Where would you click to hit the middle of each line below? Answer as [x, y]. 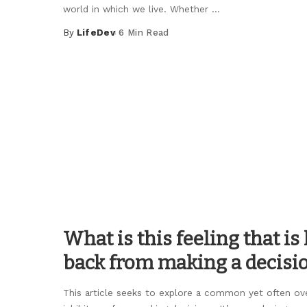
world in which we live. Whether [137, 9]
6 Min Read [144, 33]
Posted [81, 39]
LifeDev [96, 33]
